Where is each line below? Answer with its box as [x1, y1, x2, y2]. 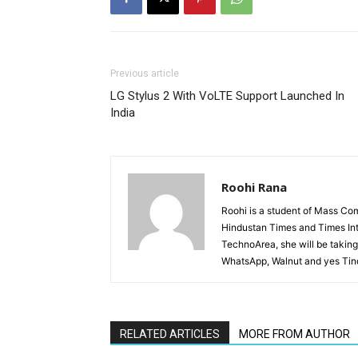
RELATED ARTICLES [120, 327, 220, 340]
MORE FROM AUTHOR [239, 327, 350, 340]
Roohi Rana [221, 178, 287, 195]
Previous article [110, 67, 179, 79]
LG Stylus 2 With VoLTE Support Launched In [110, 88, 344, 103]
